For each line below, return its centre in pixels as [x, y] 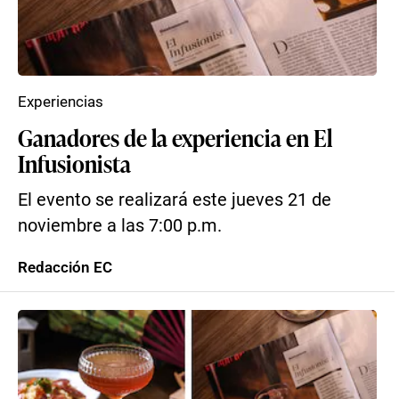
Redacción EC [65, 267]
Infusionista [74, 163]
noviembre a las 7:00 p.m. [120, 226]
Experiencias [61, 102]
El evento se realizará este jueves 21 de [175, 200]
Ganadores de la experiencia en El [175, 137]
